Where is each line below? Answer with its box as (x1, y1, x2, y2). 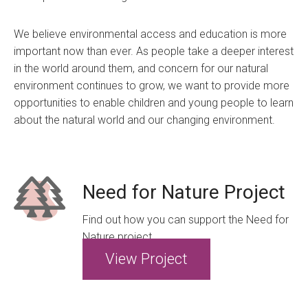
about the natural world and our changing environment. (14, 113, 275, 126)
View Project (105, 250, 188, 267)
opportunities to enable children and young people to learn (14, 96, 294, 109)
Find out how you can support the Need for (82, 212, 289, 226)
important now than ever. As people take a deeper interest (14, 44, 294, 58)
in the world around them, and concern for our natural (14, 61, 268, 75)
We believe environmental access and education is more (14, 27, 287, 41)
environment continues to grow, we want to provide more (14, 78, 289, 92)
